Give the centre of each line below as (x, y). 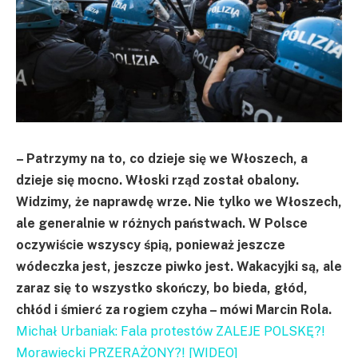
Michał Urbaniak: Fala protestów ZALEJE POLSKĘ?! (171, 331)
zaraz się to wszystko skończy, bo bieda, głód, (162, 288)
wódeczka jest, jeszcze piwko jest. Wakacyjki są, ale (179, 266)
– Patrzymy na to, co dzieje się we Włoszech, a (162, 158)
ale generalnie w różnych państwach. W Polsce (162, 223)
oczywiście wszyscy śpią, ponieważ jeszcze (151, 245)
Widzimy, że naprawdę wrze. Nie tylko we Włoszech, (179, 201)
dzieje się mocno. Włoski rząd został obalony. (157, 180)
